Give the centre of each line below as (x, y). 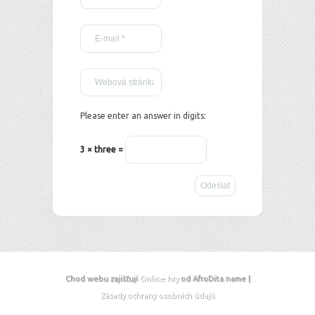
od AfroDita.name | (214, 278)
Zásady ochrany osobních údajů (157, 295)
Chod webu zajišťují (102, 278)
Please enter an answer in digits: (143, 116)
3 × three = (103, 149)
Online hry (159, 278)
